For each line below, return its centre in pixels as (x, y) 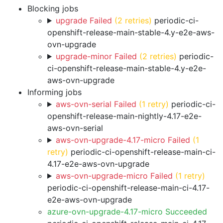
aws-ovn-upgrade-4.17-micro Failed (123, 140)
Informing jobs (55, 92)
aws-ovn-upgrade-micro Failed (114, 176)
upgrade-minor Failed (96, 56)
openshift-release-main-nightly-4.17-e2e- (124, 116)
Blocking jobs (53, 8)
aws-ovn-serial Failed (96, 104)
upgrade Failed (84, 20)
